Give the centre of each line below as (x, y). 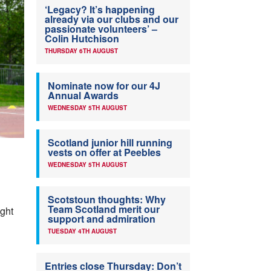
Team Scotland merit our (104, 209)
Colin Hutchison (82, 39)
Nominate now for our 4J (104, 86)
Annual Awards (83, 96)
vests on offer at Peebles (104, 152)
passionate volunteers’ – (101, 29)
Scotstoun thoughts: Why (107, 200)
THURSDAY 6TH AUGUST (81, 51)
